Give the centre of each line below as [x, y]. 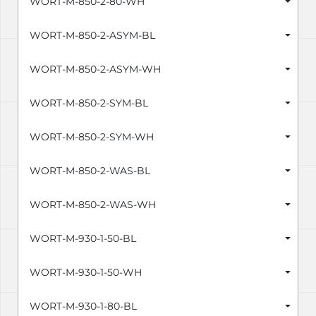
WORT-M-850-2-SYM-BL [89, 103]
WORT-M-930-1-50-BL [83, 239]
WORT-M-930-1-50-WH [86, 273]
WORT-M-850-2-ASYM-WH [95, 69]
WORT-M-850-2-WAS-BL [90, 171]
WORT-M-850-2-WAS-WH [93, 205]
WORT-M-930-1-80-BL [83, 306]
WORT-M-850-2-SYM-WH [92, 137]
